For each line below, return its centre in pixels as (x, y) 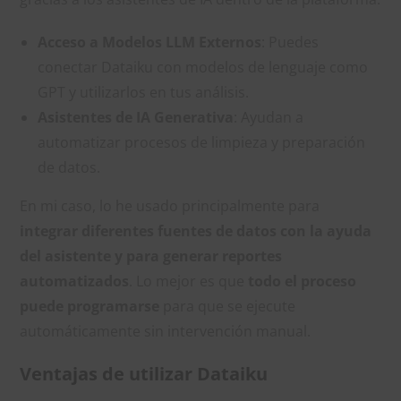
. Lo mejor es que (189, 281)
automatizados (75, 281)
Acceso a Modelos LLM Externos (150, 42)
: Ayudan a (269, 117)
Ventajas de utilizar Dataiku (144, 373)
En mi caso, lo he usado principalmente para (170, 205)
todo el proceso (303, 281)
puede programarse (90, 306)
